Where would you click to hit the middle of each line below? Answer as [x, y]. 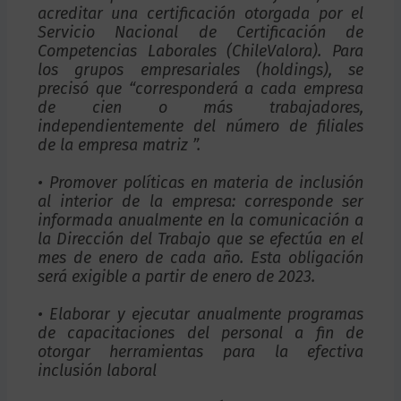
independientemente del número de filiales [200, 126]
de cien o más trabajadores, [200, 107]
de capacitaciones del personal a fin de [200, 333]
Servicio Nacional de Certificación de [200, 32]
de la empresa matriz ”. [119, 145]
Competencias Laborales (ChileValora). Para [200, 51]
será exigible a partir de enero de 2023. [176, 277]
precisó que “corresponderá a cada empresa [200, 89]
